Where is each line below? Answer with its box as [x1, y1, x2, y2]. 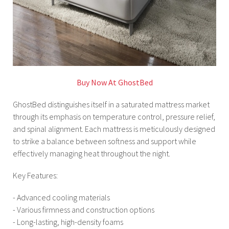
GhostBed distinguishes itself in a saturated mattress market [13, 99, 210, 109]
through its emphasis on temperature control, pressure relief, [13, 111, 215, 122]
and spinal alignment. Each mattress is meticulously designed [13, 123, 215, 134]
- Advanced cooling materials [13, 192, 110, 203]
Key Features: [13, 170, 58, 180]
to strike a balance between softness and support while [13, 135, 196, 146]
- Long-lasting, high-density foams [13, 217, 123, 227]
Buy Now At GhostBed [76, 77, 153, 87]
